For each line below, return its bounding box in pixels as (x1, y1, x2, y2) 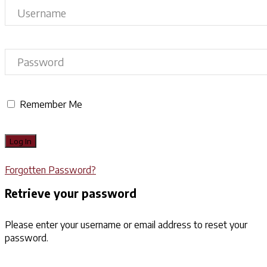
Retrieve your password (5, 187, 136, 201)
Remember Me (20, 98, 82, 111)
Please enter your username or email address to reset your (5, 219, 247, 231)
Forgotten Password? (5, 163, 96, 176)
